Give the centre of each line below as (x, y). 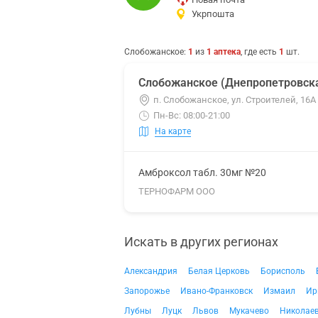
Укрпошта (213, 14)
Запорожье (147, 291)
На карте (173, 131)
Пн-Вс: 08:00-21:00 (192, 115)
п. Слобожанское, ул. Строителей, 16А (235, 100)
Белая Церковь (219, 271)
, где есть (260, 52)
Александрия (151, 271)
